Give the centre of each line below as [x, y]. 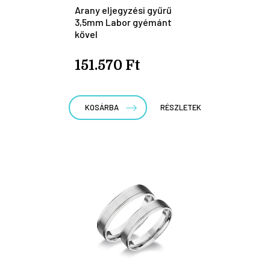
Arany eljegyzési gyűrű [123, 10]
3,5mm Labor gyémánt [123, 22]
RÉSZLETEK [181, 107]
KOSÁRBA [102, 107]
